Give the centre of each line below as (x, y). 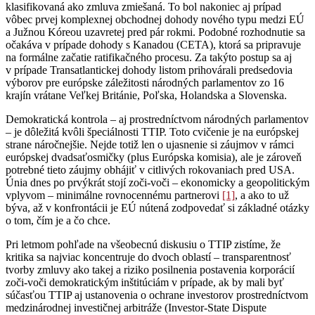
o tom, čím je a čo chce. (58, 220)
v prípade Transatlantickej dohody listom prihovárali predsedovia (149, 70)
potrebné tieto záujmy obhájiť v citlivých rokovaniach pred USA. (150, 169)
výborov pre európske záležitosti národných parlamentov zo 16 (145, 82)
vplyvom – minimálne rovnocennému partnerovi (114, 195)
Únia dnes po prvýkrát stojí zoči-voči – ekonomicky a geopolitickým (157, 182)
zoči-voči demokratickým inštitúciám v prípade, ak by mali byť (145, 282)
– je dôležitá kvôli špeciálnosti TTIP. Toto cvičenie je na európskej (152, 131)
